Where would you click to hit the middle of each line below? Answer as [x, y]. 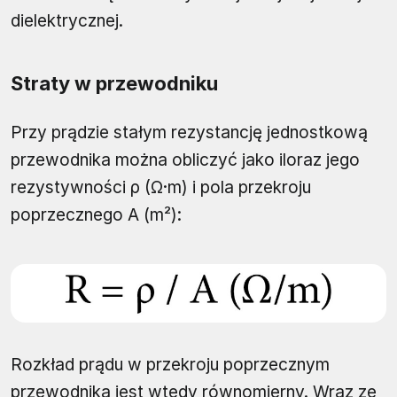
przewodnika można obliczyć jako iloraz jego [185, 160]
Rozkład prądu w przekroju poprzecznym [170, 365]
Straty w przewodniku [114, 84]
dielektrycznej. [67, 21]
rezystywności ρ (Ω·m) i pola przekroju [161, 188]
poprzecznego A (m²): [96, 215]
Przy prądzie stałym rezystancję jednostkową [189, 133]
